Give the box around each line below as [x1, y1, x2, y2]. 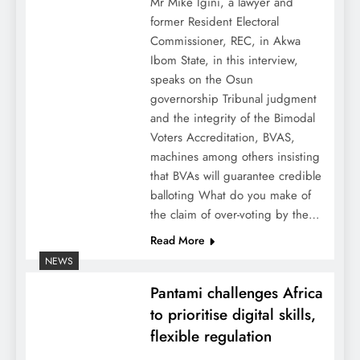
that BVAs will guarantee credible [149, 167, 321, 186]
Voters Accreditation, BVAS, [149, 129, 295, 147]
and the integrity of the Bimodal [149, 109, 315, 128]
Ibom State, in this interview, [149, 51, 298, 70]
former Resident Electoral [149, 13, 279, 31]
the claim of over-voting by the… [149, 206, 320, 224]
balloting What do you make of [149, 186, 311, 205]
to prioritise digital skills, [149, 304, 316, 326]
